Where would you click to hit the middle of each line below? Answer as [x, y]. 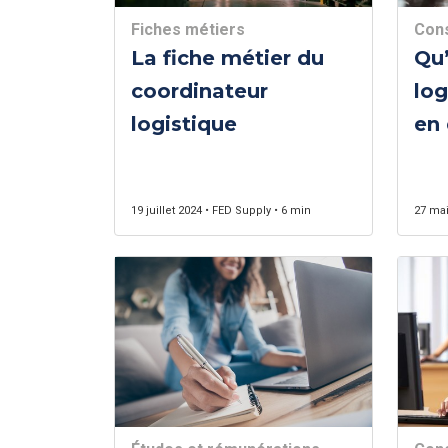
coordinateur [199, 91]
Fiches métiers [188, 29]
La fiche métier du [227, 58]
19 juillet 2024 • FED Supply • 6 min [221, 210]
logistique [184, 124]
